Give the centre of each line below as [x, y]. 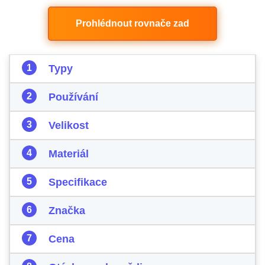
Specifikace [78, 182]
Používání [73, 97]
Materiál [69, 154]
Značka [67, 211]
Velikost [69, 125]
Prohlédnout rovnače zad [132, 23]
